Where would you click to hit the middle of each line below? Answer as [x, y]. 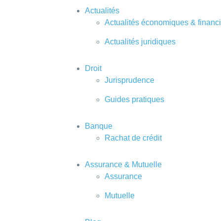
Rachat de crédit [133, 138]
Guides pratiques [134, 99]
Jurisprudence [129, 80]
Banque [99, 126]
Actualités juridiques [140, 42]
